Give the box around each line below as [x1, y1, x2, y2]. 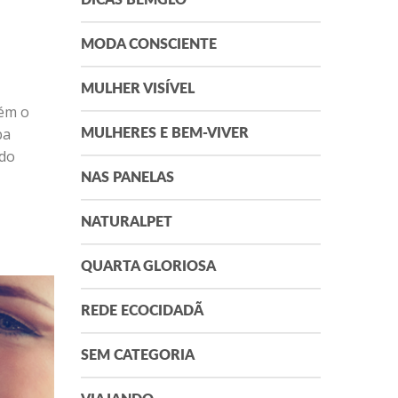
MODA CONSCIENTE [81, 37, 217, 52]
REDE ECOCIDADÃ [81, 304, 203, 319]
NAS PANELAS [81, 171, 174, 186]
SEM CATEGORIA [81, 348, 195, 363]
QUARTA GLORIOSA [81, 259, 216, 275]
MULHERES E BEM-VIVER [81, 126, 249, 141]
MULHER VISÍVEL [81, 82, 195, 97]
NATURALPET [81, 215, 172, 230]
